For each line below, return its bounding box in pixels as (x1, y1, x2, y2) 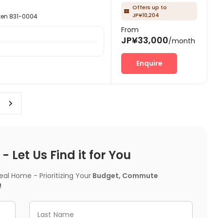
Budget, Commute (91, 171, 158, 181)
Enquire (136, 58, 163, 68)
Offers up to (132, 3, 167, 11)
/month (168, 36, 195, 46)
